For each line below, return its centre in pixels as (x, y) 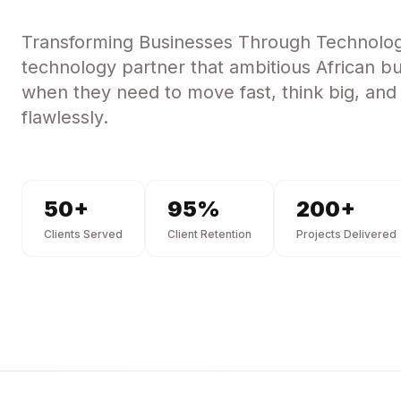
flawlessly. (65, 117)
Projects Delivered (346, 234)
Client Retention (209, 234)
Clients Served (83, 234)
